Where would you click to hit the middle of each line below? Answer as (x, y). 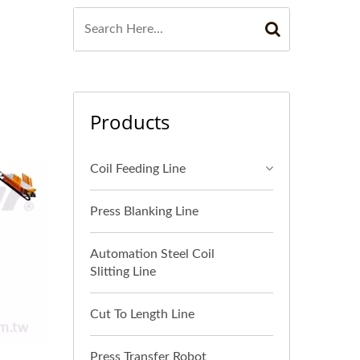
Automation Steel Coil (152, 254)
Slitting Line (123, 272)
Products (130, 122)
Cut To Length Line (142, 314)
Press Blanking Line (144, 211)
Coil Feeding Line (138, 169)
